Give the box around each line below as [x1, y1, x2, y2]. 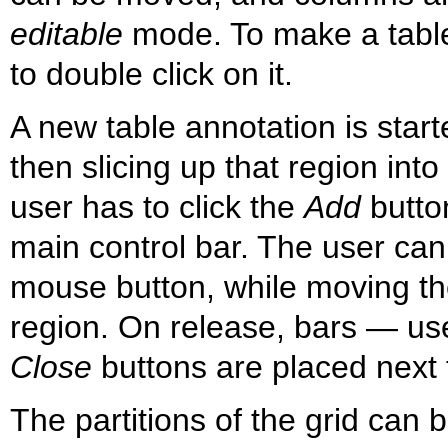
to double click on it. [10, 56, 293, 93]
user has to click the [10, 189, 304, 226]
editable [10, 16, 123, 53]
